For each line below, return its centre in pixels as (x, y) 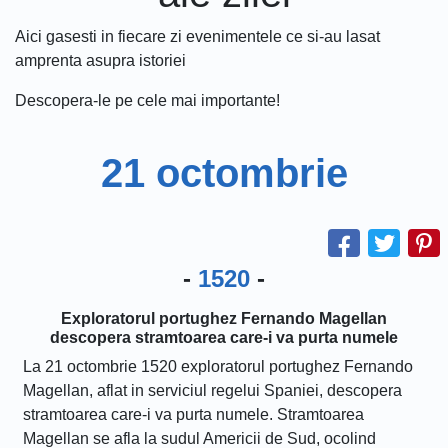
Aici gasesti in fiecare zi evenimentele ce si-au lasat (197, 36)
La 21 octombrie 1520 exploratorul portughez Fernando (218, 366)
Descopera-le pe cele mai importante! (147, 100)
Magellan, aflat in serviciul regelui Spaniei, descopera (212, 390)
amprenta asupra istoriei (100, 60)
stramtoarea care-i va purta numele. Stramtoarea (193, 414)
